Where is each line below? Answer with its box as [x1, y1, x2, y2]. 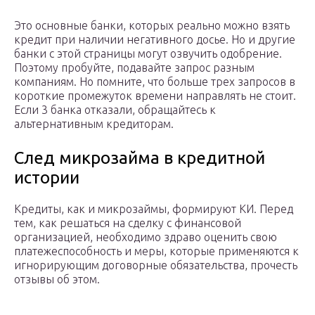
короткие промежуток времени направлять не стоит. [14, 89, 296, 103]
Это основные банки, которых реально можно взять [14, 19, 290, 32]
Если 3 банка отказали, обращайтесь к [14, 103, 216, 117]
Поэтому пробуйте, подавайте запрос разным [14, 61, 255, 75]
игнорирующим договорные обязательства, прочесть [14, 259, 297, 272]
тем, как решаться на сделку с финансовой [14, 217, 241, 230]
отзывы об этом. [14, 273, 100, 286]
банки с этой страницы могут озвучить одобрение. [14, 47, 282, 60]
